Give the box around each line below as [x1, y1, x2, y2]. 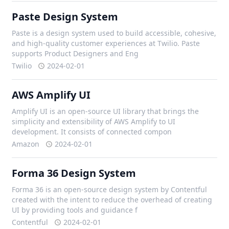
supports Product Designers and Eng [12, 49, 139, 58]
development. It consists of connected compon [12, 127, 172, 136]
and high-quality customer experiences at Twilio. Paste [12, 38, 200, 48]
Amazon [12, 139, 40, 149]
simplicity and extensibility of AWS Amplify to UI [12, 117, 176, 126]
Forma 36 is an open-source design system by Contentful [12, 185, 208, 194]
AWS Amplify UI [12, 88, 91, 102]
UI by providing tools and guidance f [12, 205, 138, 215]
